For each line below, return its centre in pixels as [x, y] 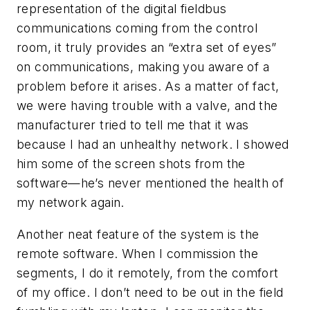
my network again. [71, 203]
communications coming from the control [137, 28]
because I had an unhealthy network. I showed [153, 145]
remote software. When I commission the [138, 253]
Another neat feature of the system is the [138, 234]
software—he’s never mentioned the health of [151, 183]
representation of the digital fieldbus [122, 9]
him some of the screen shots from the [131, 164]
